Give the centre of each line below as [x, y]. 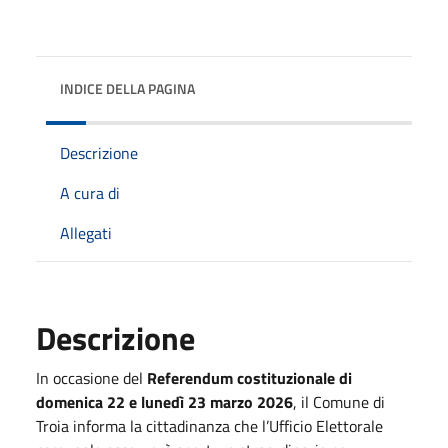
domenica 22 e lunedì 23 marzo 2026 [164, 401]
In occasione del [91, 377]
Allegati [86, 232]
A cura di [90, 192]
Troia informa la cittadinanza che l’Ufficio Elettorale [209, 425]
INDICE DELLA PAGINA [127, 88]
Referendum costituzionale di [249, 377]
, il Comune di [339, 401]
